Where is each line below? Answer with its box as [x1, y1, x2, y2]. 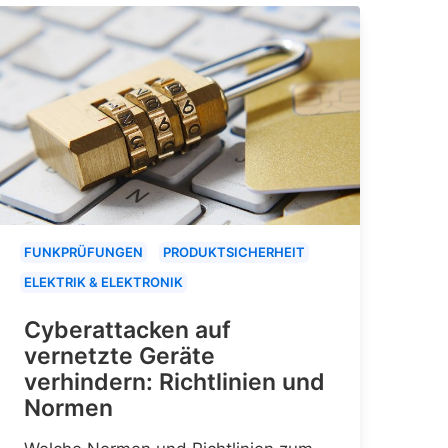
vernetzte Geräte [24, 341, 215, 370]
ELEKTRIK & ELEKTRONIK [24, 273, 183, 290]
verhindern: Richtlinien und [24, 367, 325, 396]
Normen [24, 393, 113, 422]
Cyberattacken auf [24, 315, 231, 344]
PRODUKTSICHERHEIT [163, 243, 305, 260]
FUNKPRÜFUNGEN [24, 243, 143, 260]
